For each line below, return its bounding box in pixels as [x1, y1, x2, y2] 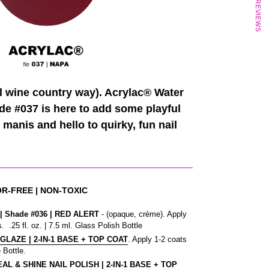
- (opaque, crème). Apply [101, 210, 187, 219]
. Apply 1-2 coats [128, 235, 187, 244]
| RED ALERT [47, 210, 100, 219]
